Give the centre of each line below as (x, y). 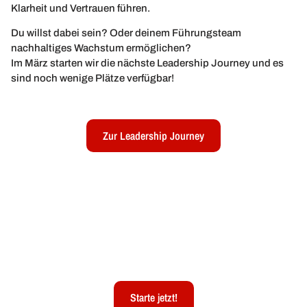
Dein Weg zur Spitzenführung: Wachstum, (153, 235)
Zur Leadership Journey (153, 136)
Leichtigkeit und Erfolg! (153, 257)
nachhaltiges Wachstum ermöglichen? (101, 48)
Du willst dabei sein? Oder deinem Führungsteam (126, 33)
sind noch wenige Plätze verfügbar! (93, 78)
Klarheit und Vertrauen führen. (81, 8)
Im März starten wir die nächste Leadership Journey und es (147, 63)
